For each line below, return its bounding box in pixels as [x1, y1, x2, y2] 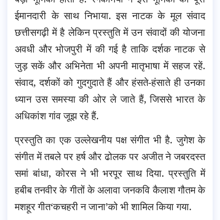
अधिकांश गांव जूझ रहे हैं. [15, 109, 99, 122]
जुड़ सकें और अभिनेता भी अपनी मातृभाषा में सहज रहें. [15, 58, 205, 72]
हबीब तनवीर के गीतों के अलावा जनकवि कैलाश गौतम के [15, 183, 205, 196]
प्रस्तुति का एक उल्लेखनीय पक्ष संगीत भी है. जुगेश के [15, 133, 205, 146]
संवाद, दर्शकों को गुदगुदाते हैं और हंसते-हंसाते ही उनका [15, 75, 205, 89]
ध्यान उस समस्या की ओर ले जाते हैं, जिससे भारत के [15, 92, 205, 106]
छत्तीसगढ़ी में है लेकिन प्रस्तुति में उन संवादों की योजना [15, 25, 205, 39]
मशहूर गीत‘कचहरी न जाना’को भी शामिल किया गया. [15, 199, 192, 213]
